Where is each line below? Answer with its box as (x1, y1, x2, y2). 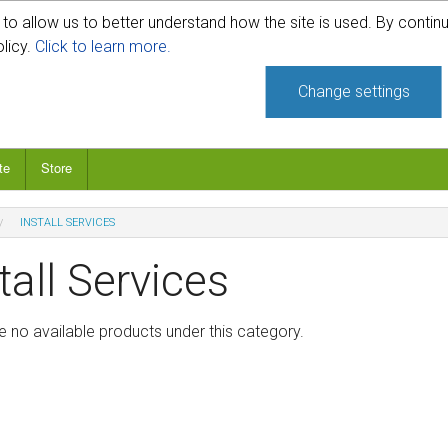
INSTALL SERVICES (19, 216, 115, 229)
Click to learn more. (35, 37, 172, 56)
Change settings (297, 82, 410, 101)
